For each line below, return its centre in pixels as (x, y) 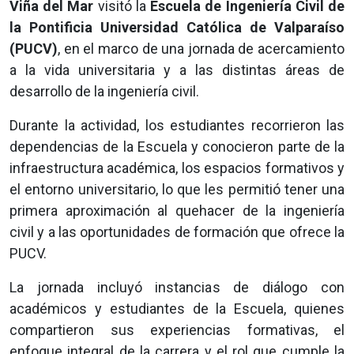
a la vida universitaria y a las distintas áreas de (177, 70)
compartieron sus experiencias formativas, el (177, 330)
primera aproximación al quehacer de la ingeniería (177, 211)
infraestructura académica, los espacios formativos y (177, 168)
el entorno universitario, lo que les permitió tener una (177, 190)
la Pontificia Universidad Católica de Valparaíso (177, 28)
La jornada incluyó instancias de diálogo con (177, 288)
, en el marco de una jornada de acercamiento (201, 49)
